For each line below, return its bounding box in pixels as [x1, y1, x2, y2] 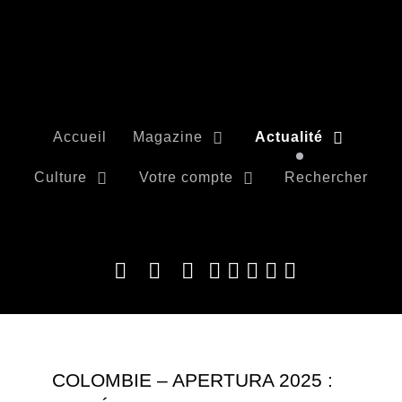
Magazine [133, 128, 203, 144]
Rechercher [284, 169, 369, 185]
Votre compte [138, 169, 233, 185]
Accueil [53, 128, 108, 144]
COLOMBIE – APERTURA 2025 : [52, 370, 333, 390]
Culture [33, 169, 87, 185]
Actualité [254, 128, 323, 144]
